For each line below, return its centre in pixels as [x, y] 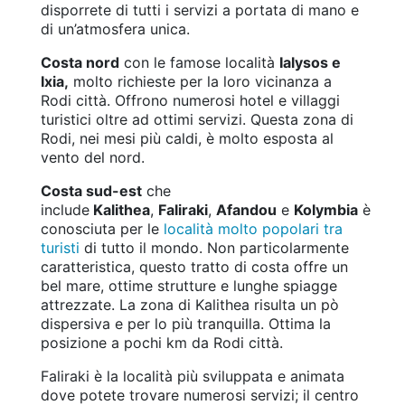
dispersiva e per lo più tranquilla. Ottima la [186, 324]
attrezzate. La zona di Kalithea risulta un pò [190, 305]
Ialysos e [310, 63]
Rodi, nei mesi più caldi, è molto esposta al [187, 139]
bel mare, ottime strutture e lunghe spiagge [189, 286]
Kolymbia [326, 210]
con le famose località [199, 63]
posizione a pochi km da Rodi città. [162, 343]
